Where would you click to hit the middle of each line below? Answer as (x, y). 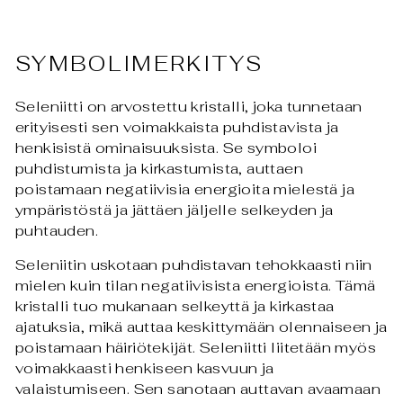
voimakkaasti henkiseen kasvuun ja (145, 368)
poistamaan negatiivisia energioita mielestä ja (185, 189)
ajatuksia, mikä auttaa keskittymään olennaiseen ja (201, 327)
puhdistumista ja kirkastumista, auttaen (160, 169)
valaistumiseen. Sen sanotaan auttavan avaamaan (198, 389)
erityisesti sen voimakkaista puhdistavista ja (177, 127)
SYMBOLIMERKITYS (139, 64)
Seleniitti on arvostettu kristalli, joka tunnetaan (189, 107)
